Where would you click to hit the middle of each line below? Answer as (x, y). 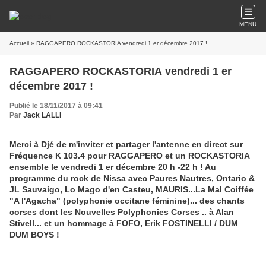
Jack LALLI (42, 115)
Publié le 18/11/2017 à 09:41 (56, 106)
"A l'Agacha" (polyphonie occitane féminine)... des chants (127, 201)
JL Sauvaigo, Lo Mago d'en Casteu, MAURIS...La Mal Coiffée (132, 189)
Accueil (19, 43)
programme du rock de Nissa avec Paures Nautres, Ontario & (132, 178)
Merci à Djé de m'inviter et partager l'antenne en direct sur (126, 144)
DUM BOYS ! (34, 235)
